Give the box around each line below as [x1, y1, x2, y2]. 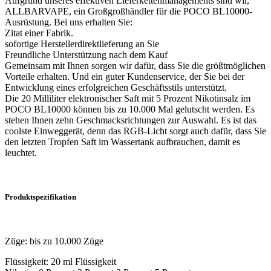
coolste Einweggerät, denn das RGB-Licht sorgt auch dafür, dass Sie [5, 125, 266, 136]
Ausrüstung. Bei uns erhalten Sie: [5, 16, 132, 27]
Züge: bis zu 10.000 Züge [5, 236, 103, 247]
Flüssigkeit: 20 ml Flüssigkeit [5, 256, 116, 267]
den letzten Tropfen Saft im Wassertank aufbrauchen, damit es [5, 136, 240, 147]
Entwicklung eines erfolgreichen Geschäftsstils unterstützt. [5, 82, 227, 93]
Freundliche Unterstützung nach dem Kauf [5, 49, 168, 60]
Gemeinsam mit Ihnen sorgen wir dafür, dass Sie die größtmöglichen [5, 60, 266, 71]
